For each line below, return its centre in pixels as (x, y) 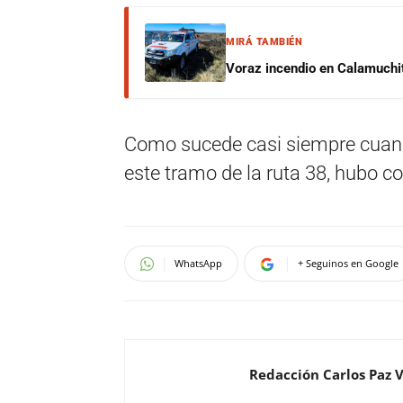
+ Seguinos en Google (348, 263)
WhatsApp (198, 263)
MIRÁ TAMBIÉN (264, 42)
